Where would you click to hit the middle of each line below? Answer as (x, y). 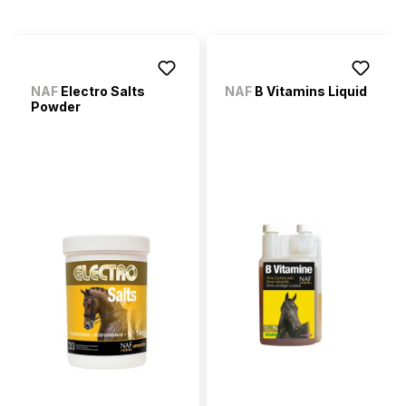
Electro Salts (101, 92)
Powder (56, 107)
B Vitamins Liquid (309, 92)
